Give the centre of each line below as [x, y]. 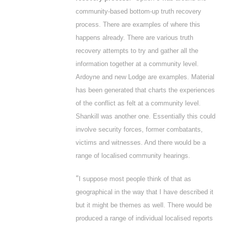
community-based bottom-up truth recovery [138, 11]
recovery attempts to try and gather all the [137, 51]
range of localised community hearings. [133, 156]
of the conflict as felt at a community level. [138, 103]
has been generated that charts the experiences [145, 90]
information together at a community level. [137, 64]
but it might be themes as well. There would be [144, 205]
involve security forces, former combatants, [139, 129]
